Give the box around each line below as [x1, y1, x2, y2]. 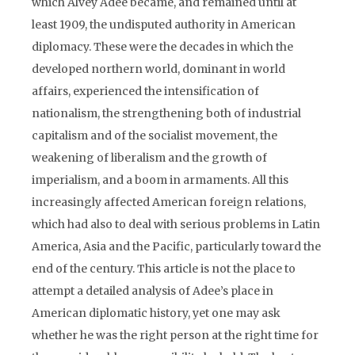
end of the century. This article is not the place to [32, 261, 296, 276]
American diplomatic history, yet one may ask [32, 306, 281, 320]
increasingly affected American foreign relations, [32, 195, 306, 209]
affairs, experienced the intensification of [32, 84, 259, 98]
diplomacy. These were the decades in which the [32, 40, 293, 54]
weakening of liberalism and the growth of [32, 151, 267, 165]
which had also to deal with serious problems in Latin [32, 217, 320, 231]
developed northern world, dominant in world [32, 62, 285, 76]
